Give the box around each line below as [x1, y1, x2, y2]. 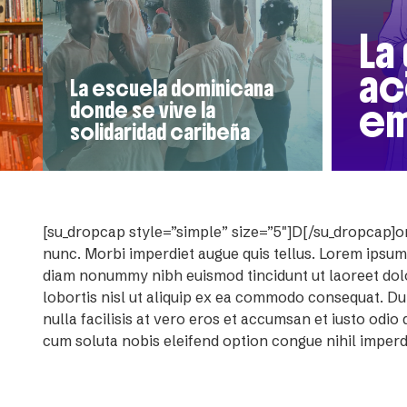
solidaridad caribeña [70, 118, 250, 145]
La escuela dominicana [70, 74, 273, 102]
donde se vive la [70, 96, 215, 124]
